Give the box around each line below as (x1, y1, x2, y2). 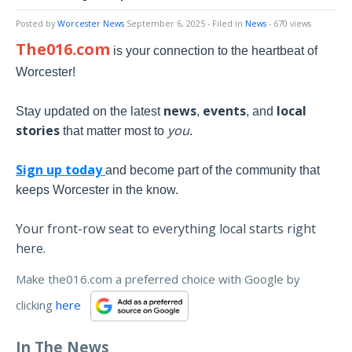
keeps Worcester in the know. (16, 182, 178, 196)
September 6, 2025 (126, 17, 205, 29)
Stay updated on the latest (16, 104, 163, 118)
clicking (16, 296, 56, 313)
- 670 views (266, 17, 311, 29)
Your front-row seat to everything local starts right (16, 219, 316, 237)
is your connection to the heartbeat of (110, 43, 317, 57)
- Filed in (205, 17, 245, 29)
